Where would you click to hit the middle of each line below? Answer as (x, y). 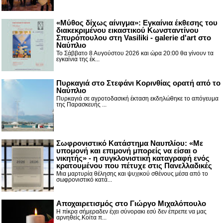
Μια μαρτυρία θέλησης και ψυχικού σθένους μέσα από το (132, 174)
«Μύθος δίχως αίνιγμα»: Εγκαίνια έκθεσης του (137, 23)
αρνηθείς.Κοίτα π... (81, 218)
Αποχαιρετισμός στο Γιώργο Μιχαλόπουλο (131, 204)
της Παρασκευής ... (81, 105)
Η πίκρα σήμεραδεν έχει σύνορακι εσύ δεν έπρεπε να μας (131, 212)
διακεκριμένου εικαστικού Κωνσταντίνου (127, 30)
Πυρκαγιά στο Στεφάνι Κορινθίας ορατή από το (138, 83)
